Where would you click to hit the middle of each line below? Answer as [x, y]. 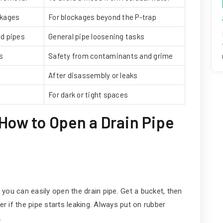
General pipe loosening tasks [96, 36]
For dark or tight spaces [88, 94]
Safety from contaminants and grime [111, 56]
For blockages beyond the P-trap [102, 17]
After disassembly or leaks [93, 75]
